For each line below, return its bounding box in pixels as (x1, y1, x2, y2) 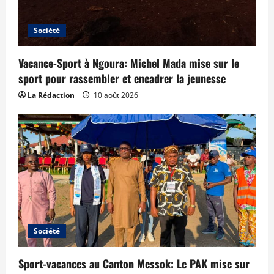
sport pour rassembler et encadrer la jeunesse (18, 70, 226, 86)
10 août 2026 (92, 89, 138, 100)
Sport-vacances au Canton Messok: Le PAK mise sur (18, 255, 250, 272)
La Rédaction (28, 89, 75, 100)
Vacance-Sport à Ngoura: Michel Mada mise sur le (18, 54, 239, 71)
